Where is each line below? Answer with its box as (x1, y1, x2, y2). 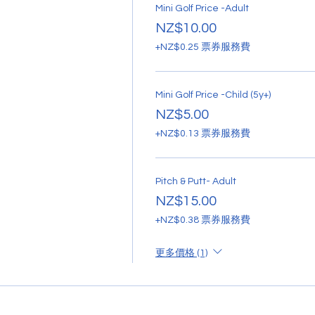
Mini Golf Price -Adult (155, 3, 249, 13)
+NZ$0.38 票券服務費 (155, 214, 250, 225)
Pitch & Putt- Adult (155, 176, 236, 186)
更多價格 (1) (155, 247, 207, 258)
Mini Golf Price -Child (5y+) (155, 89, 271, 100)
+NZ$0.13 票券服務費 (155, 128, 250, 139)
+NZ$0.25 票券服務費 (155, 41, 250, 52)
